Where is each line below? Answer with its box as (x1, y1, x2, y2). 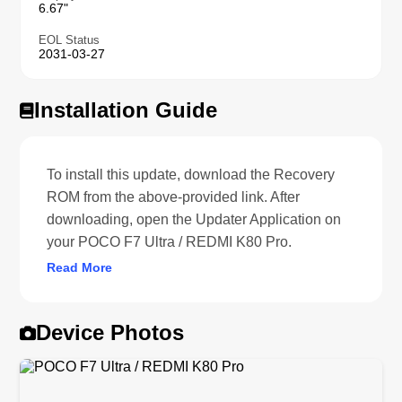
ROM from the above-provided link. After (47, 188, 301, 205)
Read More (47, 259, 113, 275)
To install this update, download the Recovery (47, 166, 336, 182)
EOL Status (39, 32, 100, 47)
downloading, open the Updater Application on (47, 211, 342, 227)
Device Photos (36, 319, 185, 345)
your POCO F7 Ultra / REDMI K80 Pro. (47, 233, 293, 249)
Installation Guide (34, 97, 218, 122)
